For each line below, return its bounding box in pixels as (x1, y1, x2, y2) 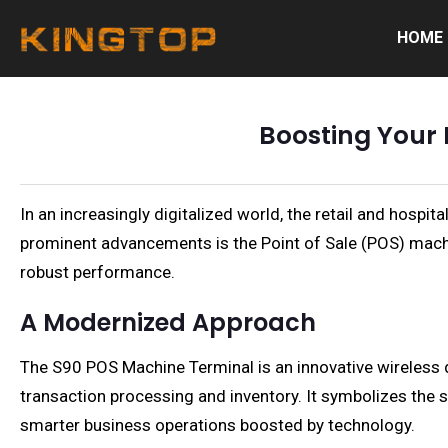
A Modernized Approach (20, 306, 316, 339)
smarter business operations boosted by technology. (20, 415, 415, 435)
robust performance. (20, 262, 175, 282)
